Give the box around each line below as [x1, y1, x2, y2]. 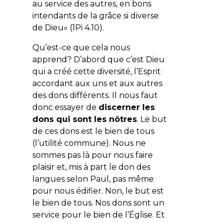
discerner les [98, 102, 155, 112]
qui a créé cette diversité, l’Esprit [32, 66, 161, 76]
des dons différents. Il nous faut [32, 90, 158, 100]
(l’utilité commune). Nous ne [32, 138, 146, 148]
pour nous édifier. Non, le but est [32, 186, 164, 196]
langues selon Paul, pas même [32, 174, 154, 184]
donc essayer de [32, 102, 99, 112]
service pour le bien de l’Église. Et [32, 210, 165, 220]
